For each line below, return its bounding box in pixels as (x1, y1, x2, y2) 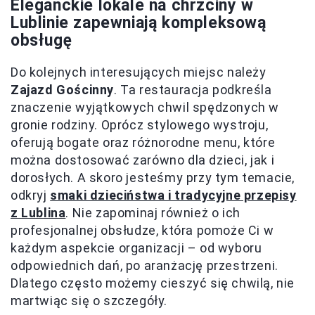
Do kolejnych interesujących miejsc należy (11, 65, 266, 80)
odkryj (11, 188, 51, 203)
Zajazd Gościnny (11, 82, 114, 98)
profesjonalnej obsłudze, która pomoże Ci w (11, 223, 274, 238)
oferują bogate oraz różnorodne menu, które (11, 135, 276, 150)
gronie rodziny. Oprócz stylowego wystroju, (11, 117, 269, 133)
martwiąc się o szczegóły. (11, 293, 168, 309)
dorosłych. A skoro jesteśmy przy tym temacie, (11, 170, 295, 186)
